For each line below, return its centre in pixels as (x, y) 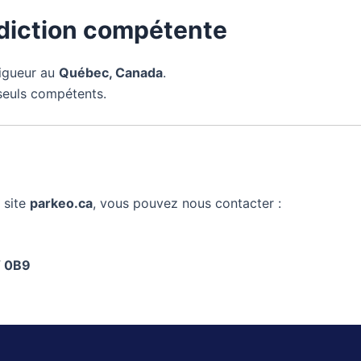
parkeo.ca (61, 203)
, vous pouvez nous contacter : (187, 203)
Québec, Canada (111, 73)
